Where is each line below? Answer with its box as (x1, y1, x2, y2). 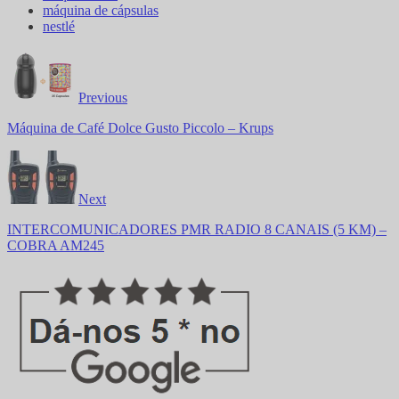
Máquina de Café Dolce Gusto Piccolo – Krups (7, 120, 273, 136)
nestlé (43, 19, 75, 35)
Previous (78, 90, 127, 106)
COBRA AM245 (7, 238, 104, 254)
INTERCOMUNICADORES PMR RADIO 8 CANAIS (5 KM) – (7, 222, 387, 238)
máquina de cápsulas (43, 3, 159, 19)
